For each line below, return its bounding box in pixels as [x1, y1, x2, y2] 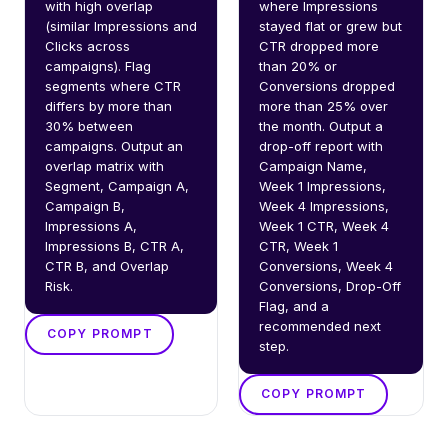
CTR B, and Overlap [45, 257, 169, 274]
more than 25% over [259, 97, 388, 114]
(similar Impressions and [45, 17, 197, 34]
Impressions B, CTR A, [45, 237, 184, 254]
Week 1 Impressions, [259, 177, 386, 194]
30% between [45, 117, 133, 134]
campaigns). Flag [45, 57, 151, 74]
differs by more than [45, 97, 172, 114]
